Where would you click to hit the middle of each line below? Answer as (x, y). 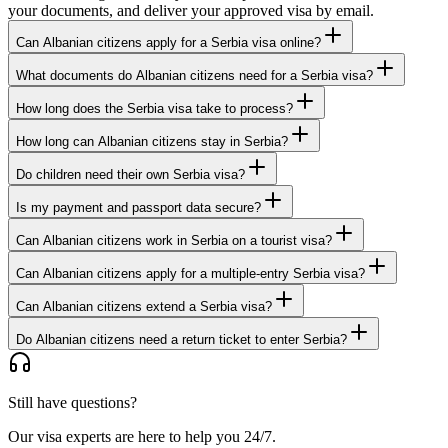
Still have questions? (72, 403)
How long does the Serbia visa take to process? (154, 109)
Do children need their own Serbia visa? (130, 175)
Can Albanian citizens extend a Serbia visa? (144, 307)
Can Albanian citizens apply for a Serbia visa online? (168, 43)
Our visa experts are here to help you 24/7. (142, 437)
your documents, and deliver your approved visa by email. (191, 11)
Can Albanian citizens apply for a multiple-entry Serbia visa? (190, 274)
